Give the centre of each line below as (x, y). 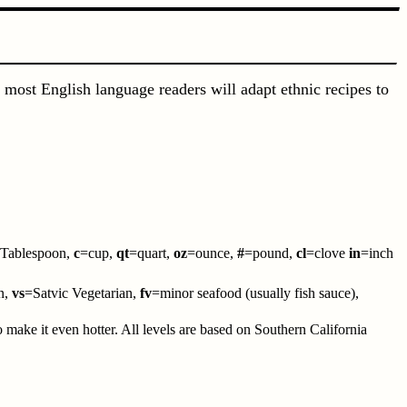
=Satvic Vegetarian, (82, 293)
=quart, (151, 253)
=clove (328, 253)
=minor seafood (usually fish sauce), (255, 293)
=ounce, (212, 253)
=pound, (270, 253)
